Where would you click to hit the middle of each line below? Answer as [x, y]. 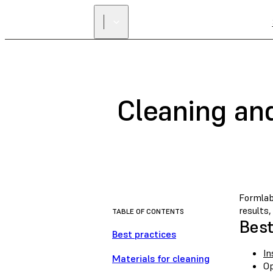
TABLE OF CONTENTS [148, 211]
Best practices [144, 234]
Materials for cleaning [161, 259]
